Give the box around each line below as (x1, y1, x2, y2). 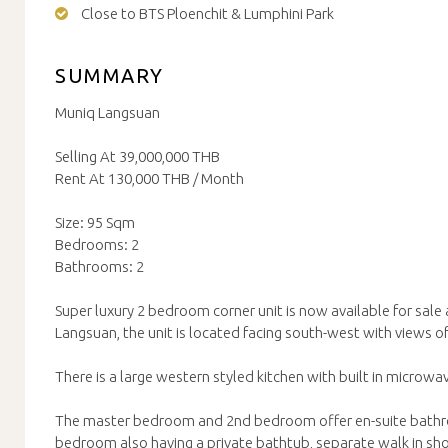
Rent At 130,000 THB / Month (55, 170, 244, 187)
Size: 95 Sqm (55, 214, 135, 231)
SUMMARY (55, 63, 164, 87)
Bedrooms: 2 (55, 236, 139, 253)
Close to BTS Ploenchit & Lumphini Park (80, 4, 334, 22)
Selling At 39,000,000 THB (55, 148, 220, 165)
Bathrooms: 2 (55, 258, 144, 275)
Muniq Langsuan (55, 104, 160, 121)
